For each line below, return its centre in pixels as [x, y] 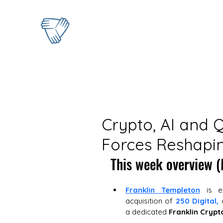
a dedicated [147, 212]
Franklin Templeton [163, 190]
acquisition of [151, 201]
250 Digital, [197, 201]
